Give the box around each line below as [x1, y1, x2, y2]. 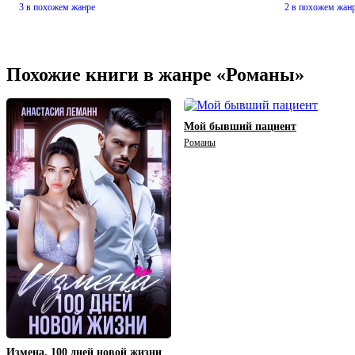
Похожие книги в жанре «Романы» [6, 64, 304, 86]
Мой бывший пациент [184, 120, 296, 133]
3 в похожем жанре [19, 2, 95, 13]
